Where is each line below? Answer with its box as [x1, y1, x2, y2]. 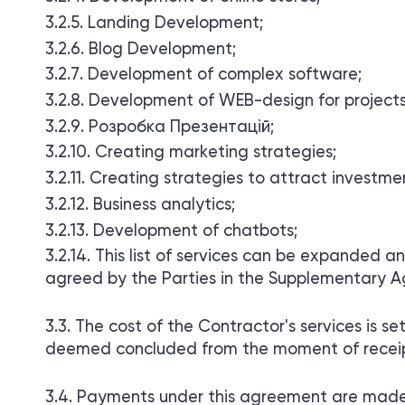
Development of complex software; [88, 67, 362, 84]
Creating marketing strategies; [95, 145, 336, 162]
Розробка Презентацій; [89, 118, 274, 136]
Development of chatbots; [93, 222, 297, 240]
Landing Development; [88, 15, 263, 33]
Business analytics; [93, 196, 235, 213]
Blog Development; [89, 41, 236, 58]
